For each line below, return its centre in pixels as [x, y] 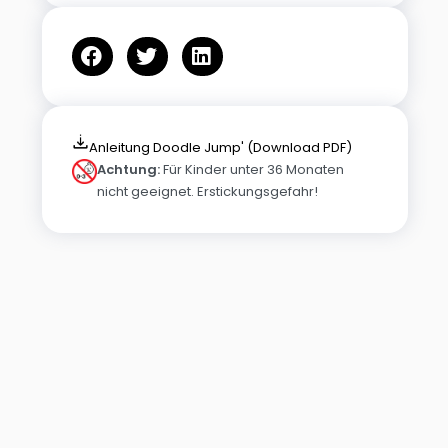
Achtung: [129, 169]
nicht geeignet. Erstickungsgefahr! [208, 191]
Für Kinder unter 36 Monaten [252, 169]
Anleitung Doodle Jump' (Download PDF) [221, 147]
